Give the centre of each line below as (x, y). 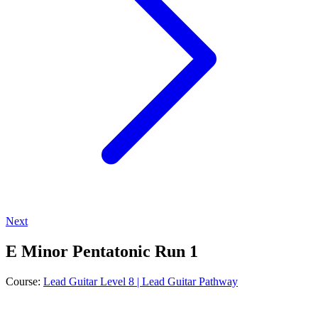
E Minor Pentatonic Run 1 (102, 251)
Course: (24, 281)
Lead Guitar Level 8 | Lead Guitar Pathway (141, 281)
